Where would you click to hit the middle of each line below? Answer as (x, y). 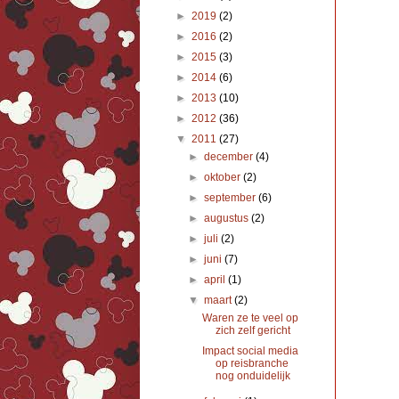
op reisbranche (252, 364)
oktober (224, 178)
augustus (228, 219)
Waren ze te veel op (250, 318)
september (232, 198)
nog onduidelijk (252, 376)
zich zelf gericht (252, 331)
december (230, 157)
